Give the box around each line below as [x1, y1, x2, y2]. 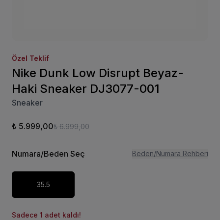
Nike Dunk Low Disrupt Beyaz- [12, 66, 184, 80]
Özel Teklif [12, 54, 49, 62]
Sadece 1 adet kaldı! [12, 211, 81, 219]
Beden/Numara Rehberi [132, 149, 208, 158]
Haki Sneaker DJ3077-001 [12, 82, 160, 96]
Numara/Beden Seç [12, 149, 85, 159]
